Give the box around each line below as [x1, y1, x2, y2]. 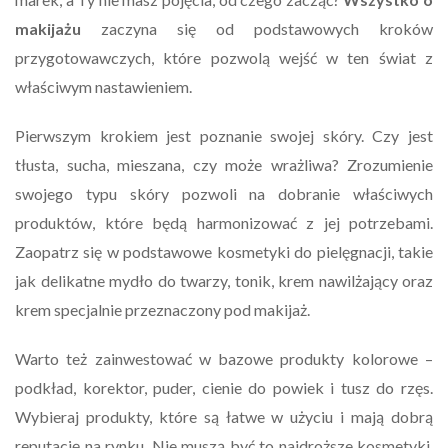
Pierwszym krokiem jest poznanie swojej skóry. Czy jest [15, 126, 433, 146]
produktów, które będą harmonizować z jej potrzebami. [15, 213, 433, 233]
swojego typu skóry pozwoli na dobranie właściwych [15, 184, 433, 204]
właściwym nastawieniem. [15, 77, 192, 97]
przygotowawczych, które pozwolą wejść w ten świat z [15, 48, 433, 68]
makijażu [15, 19, 81, 39]
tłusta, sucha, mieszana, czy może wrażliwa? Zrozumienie [15, 155, 433, 175]
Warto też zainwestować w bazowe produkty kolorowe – [15, 349, 433, 369]
